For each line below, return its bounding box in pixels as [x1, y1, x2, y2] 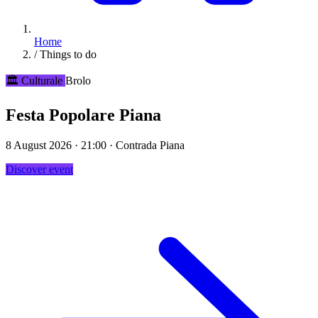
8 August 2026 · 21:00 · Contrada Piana [6, 138, 185, 151]
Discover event [6, 163, 73, 175]
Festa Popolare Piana [6, 105, 161, 124]
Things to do [40, 48, 97, 60]
